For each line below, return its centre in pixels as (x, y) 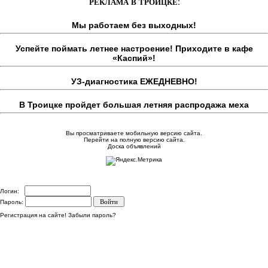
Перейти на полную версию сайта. (134, 139)
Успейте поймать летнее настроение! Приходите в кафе (134, 48)
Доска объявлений (134, 146)
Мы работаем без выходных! (134, 25)
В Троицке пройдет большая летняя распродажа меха (134, 104)
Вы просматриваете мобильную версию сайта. (134, 133)
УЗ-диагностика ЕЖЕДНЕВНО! (134, 81)
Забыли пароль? (92, 215)
